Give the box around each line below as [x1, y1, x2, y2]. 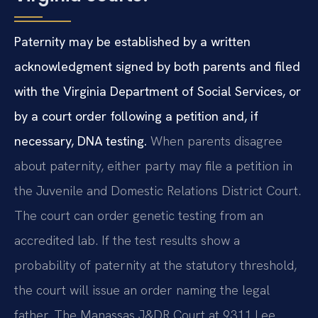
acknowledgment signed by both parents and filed [14, 57, 300, 75]
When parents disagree [147, 132, 283, 149]
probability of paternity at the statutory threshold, [14, 256, 297, 273]
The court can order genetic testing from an [14, 207, 263, 224]
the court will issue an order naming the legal [14, 281, 270, 298]
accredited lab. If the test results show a [14, 231, 240, 248]
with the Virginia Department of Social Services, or [14, 82, 301, 99]
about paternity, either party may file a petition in [14, 157, 292, 174]
